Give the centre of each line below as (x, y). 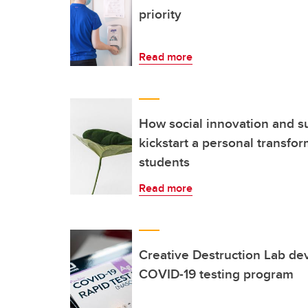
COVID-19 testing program (216, 273)
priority (160, 13)
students (164, 161)
